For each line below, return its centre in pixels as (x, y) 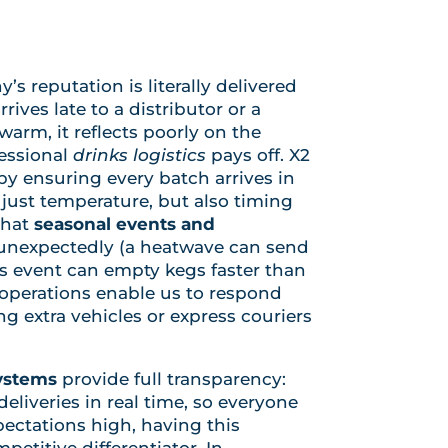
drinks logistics (140, 154)
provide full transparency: (172, 378)
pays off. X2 (258, 154)
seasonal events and (125, 223)
